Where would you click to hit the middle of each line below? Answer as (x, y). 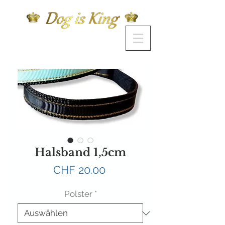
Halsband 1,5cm (80, 153)
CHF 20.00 (79, 170)
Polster (78, 194)
